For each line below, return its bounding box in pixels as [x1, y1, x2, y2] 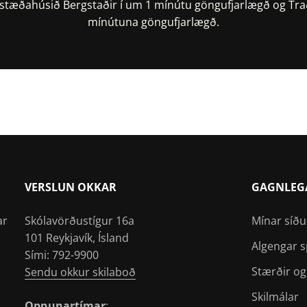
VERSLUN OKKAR [24, 180, 116, 195]
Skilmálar [251, 289, 299, 305]
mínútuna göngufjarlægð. [88, 14, 219, 30]
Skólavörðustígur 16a [24, 213, 134, 229]
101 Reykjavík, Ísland [24, 230, 129, 246]
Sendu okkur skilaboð [24, 265, 136, 280]
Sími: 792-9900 [24, 247, 99, 263]
